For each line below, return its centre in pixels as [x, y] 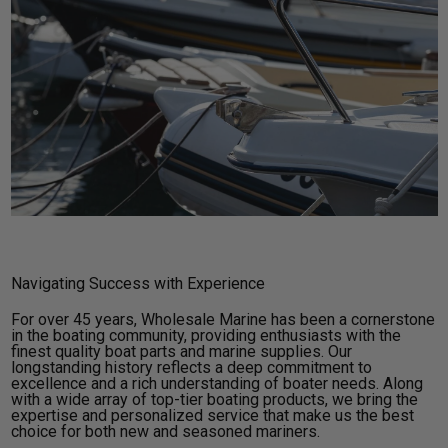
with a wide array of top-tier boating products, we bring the [214, 400]
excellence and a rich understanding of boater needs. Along [216, 384]
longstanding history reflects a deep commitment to [191, 368]
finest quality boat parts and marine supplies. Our [181, 352]
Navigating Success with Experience [137, 284]
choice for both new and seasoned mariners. [165, 432]
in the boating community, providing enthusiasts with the [205, 336]
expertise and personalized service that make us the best [212, 416]
